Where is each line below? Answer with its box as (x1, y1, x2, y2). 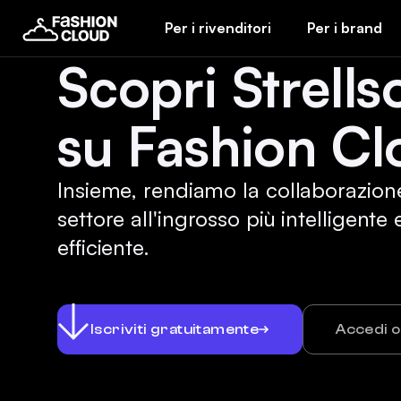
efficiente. (57, 234, 149, 260)
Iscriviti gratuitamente (90, 320, 260, 337)
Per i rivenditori (165, 19, 271, 37)
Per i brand (307, 19, 382, 37)
